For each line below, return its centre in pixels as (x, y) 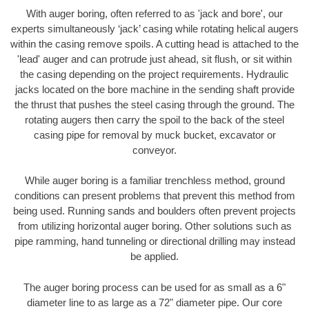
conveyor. (154, 150)
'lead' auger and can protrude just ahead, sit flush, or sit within (154, 59)
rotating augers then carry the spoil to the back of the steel (154, 119)
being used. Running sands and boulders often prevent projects (154, 211)
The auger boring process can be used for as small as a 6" (154, 287)
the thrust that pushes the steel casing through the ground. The (154, 104)
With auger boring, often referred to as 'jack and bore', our (154, 13)
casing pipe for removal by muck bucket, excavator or (154, 134)
